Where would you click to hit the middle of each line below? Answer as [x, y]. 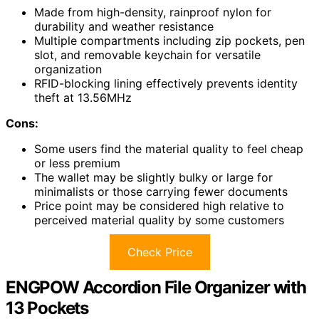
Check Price [159, 252]
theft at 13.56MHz [83, 97]
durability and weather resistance [124, 26]
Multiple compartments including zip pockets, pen [169, 40]
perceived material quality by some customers [159, 220]
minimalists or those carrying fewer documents [161, 191]
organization [68, 69]
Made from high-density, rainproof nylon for [153, 12]
